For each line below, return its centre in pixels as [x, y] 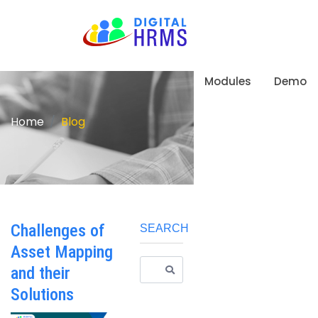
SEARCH [164, 228]
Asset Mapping [62, 252]
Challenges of [58, 231]
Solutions [42, 295]
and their [40, 273]
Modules [228, 81]
